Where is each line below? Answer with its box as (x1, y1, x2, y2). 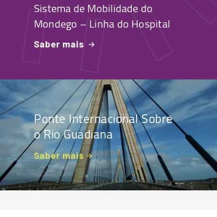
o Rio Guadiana (34, 123, 113, 146)
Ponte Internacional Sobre (34, 107, 173, 130)
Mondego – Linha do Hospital (34, 13, 170, 34)
